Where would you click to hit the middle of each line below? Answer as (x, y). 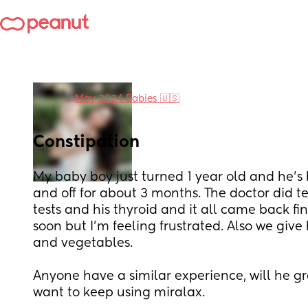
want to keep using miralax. (119, 293)
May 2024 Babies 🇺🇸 (127, 99)
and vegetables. (85, 243)
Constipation (86, 142)
